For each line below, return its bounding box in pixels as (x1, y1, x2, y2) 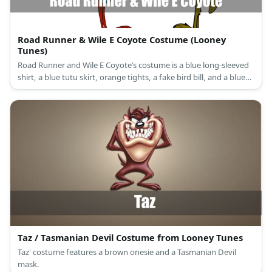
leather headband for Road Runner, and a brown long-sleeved (18, 83, 240, 95)
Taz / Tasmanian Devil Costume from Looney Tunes (18, 231, 243, 243)
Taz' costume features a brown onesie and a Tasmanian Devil (18, 246, 236, 257)
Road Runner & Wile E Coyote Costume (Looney (18, 33, 226, 46)
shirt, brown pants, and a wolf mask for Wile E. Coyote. (18, 95, 216, 107)
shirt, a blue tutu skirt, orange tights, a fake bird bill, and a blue (18, 71, 245, 83)
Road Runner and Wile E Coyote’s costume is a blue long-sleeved (18, 59, 249, 70)
